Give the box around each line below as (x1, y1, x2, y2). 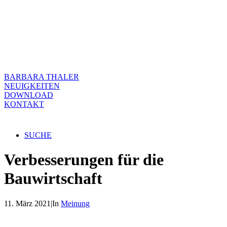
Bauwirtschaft (4, 169, 102, 188)
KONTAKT (4, 100, 44, 108)
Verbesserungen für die (4, 150, 164, 169)
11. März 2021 (4, 199, 51, 208)
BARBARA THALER (4, 72, 79, 81)
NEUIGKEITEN (4, 82, 60, 90)
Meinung (61, 199, 90, 208)
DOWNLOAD (4, 91, 53, 99)
